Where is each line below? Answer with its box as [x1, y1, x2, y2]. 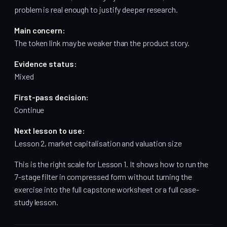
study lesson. [14, 197, 58, 207]
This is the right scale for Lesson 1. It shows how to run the [14, 159, 209, 169]
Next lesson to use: [14, 125, 85, 135]
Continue [14, 104, 45, 115]
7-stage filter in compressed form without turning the [14, 171, 192, 181]
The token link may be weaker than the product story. [14, 37, 190, 48]
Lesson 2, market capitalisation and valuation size [14, 138, 182, 148]
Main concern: [14, 25, 65, 35]
